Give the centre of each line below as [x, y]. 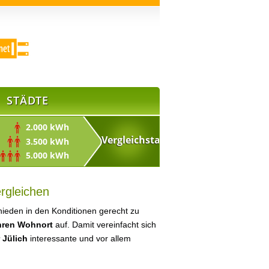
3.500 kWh [45, 141]
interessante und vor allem [79, 238]
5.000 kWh [45, 156]
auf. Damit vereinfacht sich [104, 225]
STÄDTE [28, 100]
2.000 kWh [45, 127]
